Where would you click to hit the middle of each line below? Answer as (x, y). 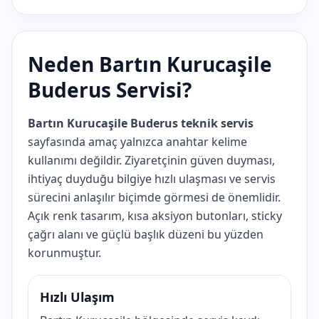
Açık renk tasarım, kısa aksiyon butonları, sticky (155, 216)
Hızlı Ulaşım (77, 297)
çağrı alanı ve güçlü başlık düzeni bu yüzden (146, 234)
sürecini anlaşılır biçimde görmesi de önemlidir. (154, 197)
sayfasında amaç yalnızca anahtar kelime (137, 142)
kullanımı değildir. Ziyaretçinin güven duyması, (151, 160)
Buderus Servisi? (110, 90)
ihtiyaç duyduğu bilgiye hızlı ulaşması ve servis (152, 179)
